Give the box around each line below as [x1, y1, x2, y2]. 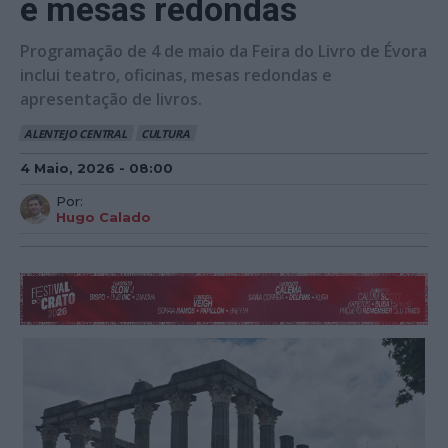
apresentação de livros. [20, 87, 202, 110]
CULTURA [140, 126, 190, 142]
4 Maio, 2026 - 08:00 [20, 159, 173, 176]
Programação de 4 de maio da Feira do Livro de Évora [20, 39, 427, 62]
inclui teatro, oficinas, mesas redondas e [20, 63, 332, 86]
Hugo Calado [56, 208, 151, 225]
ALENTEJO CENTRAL [24, 126, 127, 142]
